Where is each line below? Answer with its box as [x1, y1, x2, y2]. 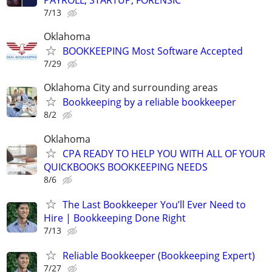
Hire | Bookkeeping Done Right [44, 211, 186, 225]
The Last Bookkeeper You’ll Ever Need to [63, 197, 246, 211]
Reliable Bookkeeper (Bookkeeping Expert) [63, 248, 255, 262]
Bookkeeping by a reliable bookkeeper [63, 95, 236, 109]
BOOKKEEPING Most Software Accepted [63, 44, 243, 58]
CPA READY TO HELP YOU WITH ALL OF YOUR [63, 146, 265, 160]
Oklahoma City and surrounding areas [44, 81, 218, 95]
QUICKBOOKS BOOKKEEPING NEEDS [44, 160, 208, 174]
